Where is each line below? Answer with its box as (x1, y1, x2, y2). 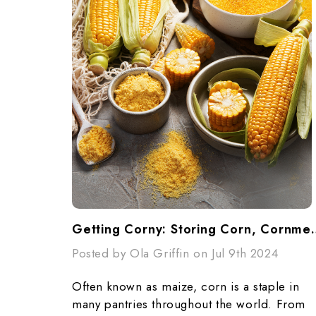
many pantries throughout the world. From (72, 296, 306, 312)
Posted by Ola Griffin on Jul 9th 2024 (72, 245, 279, 262)
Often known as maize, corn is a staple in (72, 278, 300, 295)
